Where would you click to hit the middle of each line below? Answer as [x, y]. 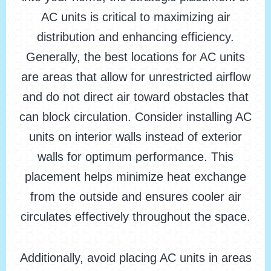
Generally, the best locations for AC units [135, 57]
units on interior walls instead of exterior [135, 137]
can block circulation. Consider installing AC [135, 117]
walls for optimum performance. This [135, 157]
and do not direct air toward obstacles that [135, 97]
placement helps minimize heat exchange [135, 177]
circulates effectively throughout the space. [135, 217]
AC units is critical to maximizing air [135, 17]
